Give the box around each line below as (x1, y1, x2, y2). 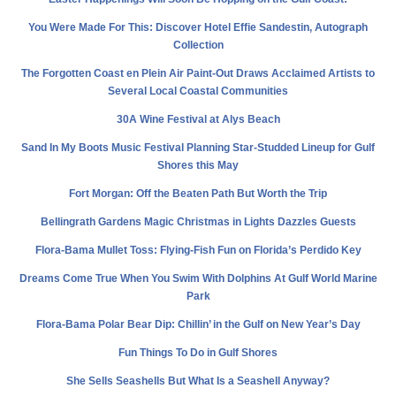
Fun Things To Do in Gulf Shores (118, 346, 278, 359)
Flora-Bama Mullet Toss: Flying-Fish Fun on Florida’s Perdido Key (34, 243, 362, 256)
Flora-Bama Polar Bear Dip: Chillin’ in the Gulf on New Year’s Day (35, 317, 361, 331)
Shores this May (157, 158, 239, 171)
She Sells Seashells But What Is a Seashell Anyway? (66, 374, 330, 387)
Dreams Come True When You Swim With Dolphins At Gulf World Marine (19, 271, 377, 285)
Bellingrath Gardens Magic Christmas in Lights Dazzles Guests (40, 215, 356, 228)
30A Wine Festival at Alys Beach (116, 112, 280, 126)
